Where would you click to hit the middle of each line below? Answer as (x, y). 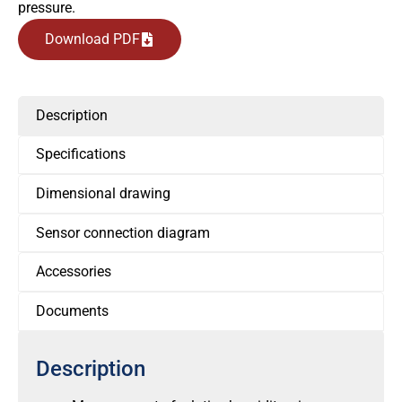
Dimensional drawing (104, 193)
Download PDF (92, 39)
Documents (73, 310)
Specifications (81, 154)
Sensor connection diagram (123, 232)
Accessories (74, 272)
